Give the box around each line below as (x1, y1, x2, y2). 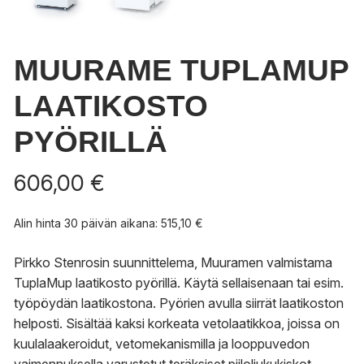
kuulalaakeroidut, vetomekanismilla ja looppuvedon (14, 336, 310, 353)
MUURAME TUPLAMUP (14, 54, 349, 88)
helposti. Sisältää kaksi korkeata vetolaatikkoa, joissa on (14, 315, 340, 332)
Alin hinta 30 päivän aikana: (14, 216, 161, 231)
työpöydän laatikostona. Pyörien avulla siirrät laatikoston (14, 295, 344, 312)
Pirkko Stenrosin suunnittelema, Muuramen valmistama (14, 254, 332, 271)
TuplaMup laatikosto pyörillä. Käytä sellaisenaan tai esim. (14, 275, 344, 292)
